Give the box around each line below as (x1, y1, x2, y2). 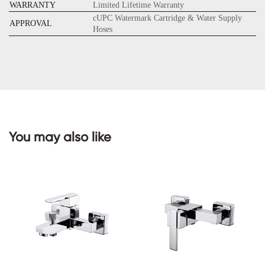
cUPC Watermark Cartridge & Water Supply (93, 13, 242, 22)
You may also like (9, 130, 111, 145)
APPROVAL (9, 18, 52, 28)
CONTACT (179, 83, 221, 94)
